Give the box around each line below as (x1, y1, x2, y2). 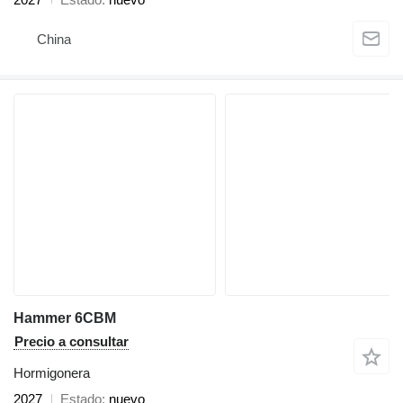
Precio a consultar (14, 333, 129, 349)
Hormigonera (13, 364, 90, 381)
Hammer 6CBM (13, 309, 116, 326)
